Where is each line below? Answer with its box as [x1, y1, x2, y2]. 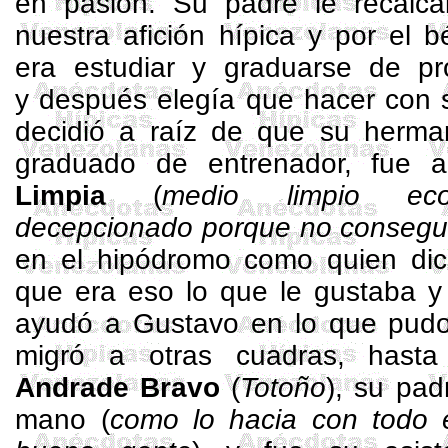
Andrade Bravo [15, 372, 221, 403]
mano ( [15, 404, 110, 435]
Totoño [240, 372, 327, 403]
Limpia [15, 180, 107, 211]
